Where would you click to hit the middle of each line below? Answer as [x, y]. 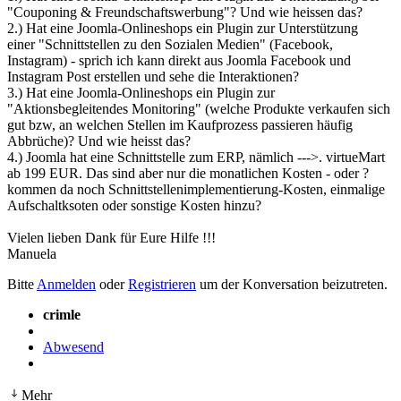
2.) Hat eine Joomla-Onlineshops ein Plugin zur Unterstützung [183, 28]
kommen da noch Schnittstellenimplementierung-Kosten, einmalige [196, 189]
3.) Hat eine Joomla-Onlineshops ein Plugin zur [141, 92]
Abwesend [73, 346]
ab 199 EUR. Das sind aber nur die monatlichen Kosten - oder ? [188, 173]
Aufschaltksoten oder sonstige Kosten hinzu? [134, 205]
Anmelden [66, 284]
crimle [62, 314]
